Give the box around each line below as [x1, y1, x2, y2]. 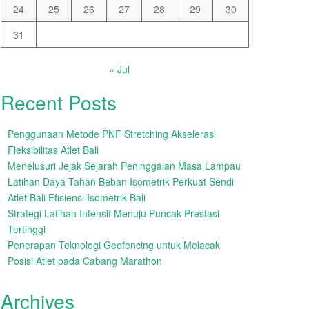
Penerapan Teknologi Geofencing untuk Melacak [8, 238, 220, 252]
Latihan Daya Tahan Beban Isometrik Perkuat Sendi [8, 175, 234, 188]
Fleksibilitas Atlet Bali [8, 143, 99, 157]
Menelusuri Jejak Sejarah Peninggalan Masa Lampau [8, 159, 241, 172]
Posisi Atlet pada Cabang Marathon [8, 254, 162, 268]
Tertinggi [8, 222, 46, 236]
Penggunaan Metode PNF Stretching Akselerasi [8, 127, 216, 141]
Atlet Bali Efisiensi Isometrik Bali [8, 190, 146, 204]
